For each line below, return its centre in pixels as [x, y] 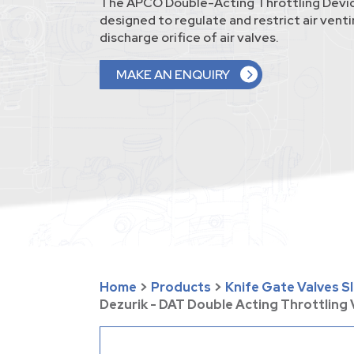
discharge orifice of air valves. [189, 38]
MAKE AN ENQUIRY [173, 75]
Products [181, 288]
